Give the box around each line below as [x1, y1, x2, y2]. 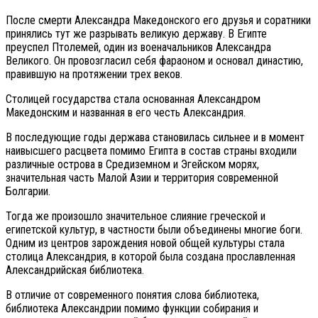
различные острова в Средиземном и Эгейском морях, [6, 158, 259, 171]
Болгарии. [6, 185, 50, 198]
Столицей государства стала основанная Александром [6, 92, 261, 106]
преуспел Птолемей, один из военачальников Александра [6, 40, 271, 54]
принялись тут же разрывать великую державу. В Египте [6, 27, 267, 40]
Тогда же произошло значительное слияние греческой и [6, 209, 265, 223]
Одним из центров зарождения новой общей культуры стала [6, 236, 285, 250]
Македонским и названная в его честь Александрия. [6, 106, 246, 119]
